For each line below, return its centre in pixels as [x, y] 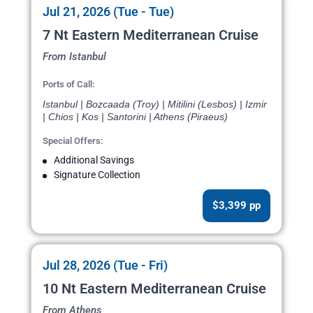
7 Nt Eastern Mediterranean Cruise [151, 35]
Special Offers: [73, 141]
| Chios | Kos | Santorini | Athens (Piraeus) [135, 117]
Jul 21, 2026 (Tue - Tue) [108, 12]
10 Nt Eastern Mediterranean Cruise [154, 289]
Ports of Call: [69, 85]
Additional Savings [94, 160]
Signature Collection [97, 175]
